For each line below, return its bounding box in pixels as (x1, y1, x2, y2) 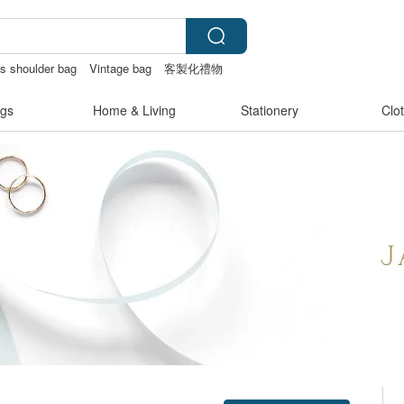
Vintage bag (89, 60, 152, 77)
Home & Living (93, 101, 176, 119)
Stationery (241, 101, 298, 119)
